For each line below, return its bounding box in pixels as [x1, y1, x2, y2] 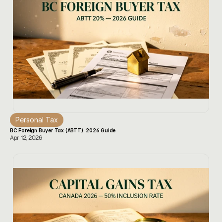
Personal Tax [15, 115, 58, 124]
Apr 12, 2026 [10, 134, 42, 142]
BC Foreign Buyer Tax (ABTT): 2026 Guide [10, 127, 116, 133]
